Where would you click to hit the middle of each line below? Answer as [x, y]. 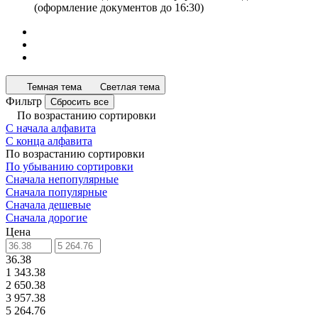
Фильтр [24, 101]
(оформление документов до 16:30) [119, 7]
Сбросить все [79, 102]
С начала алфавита [51, 128]
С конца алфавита [49, 141]
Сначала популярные [56, 192]
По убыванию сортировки [70, 166]
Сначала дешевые [48, 205]
